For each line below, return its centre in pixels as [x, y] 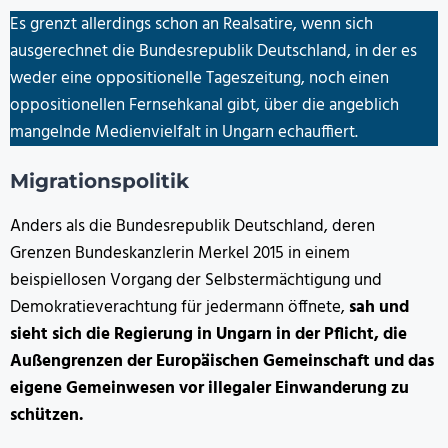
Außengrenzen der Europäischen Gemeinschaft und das [222, 362]
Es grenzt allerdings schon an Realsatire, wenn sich [191, 25]
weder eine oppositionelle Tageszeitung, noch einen [199, 79]
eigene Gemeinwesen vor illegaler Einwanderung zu [209, 389]
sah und [379, 308]
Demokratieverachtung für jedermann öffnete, [179, 308]
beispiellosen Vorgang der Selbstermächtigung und [196, 281]
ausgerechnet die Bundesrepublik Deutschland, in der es [213, 52]
